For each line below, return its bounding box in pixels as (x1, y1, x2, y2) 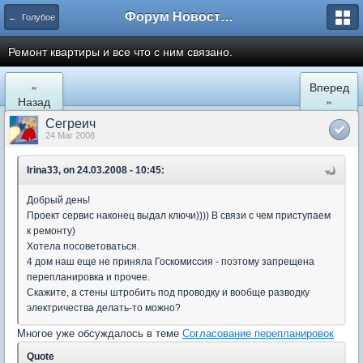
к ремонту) (27, 225, 75, 237)
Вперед (309, 79, 349, 95)
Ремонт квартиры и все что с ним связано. (8, 45, 233, 58)
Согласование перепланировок (182, 327, 334, 340)
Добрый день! (27, 194, 90, 206)
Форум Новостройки (220, 10, 233, 23)
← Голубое (8, 12, 55, 22)
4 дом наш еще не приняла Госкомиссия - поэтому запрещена (27, 256, 314, 267)
